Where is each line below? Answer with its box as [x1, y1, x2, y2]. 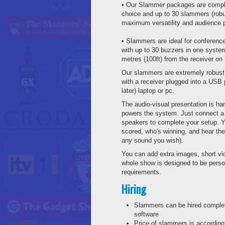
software [134, 210, 159, 218]
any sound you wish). [122, 137, 183, 145]
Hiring [122, 181, 146, 197]
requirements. [122, 168, 161, 176]
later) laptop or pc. [122, 87, 174, 95]
